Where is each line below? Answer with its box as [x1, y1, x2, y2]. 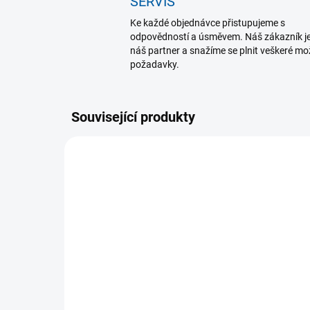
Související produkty [71, 109, 195, 126]
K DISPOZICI [189, 280, 237, 290]
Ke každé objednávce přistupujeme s [130, 17, 285, 29]
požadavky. [130, 59, 179, 71]
